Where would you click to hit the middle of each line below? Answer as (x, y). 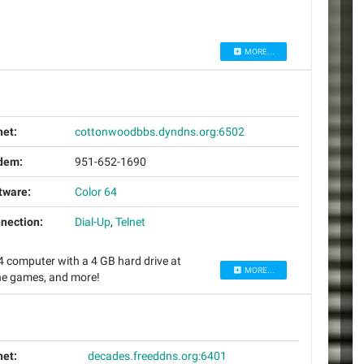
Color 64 (95, 191)
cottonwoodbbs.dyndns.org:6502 (159, 131)
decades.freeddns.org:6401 (157, 355)
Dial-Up (92, 221)
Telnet (130, 221)
